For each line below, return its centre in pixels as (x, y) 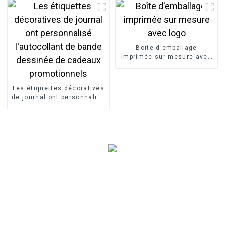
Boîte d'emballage (166, 47)
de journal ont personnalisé (59, 97)
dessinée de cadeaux (58, 115)
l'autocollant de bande (59, 106)
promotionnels (59, 124)
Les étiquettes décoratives (59, 88)
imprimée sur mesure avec (166, 57)
